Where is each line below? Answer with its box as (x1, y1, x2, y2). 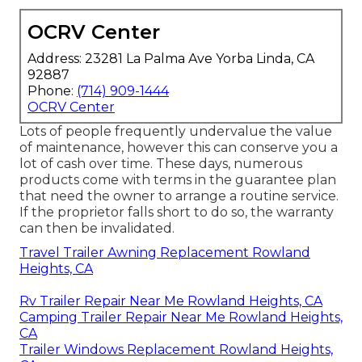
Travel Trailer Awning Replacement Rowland (19, 245, 310, 261)
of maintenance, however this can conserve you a (19, 140, 338, 156)
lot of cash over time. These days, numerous (19, 156, 302, 172)
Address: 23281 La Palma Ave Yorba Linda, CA (27, 51, 314, 67)
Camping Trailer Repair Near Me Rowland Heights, (19, 309, 343, 326)
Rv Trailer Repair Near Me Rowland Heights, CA (19, 293, 322, 309)
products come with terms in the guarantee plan (19, 172, 336, 188)
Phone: (27, 83, 77, 99)
